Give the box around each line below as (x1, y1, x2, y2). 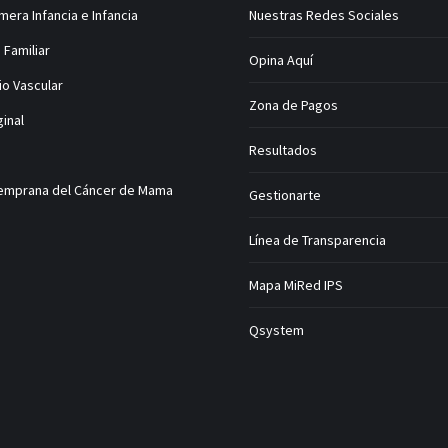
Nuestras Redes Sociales (249, 6, 399, 24)
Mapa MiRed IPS (249, 276, 343, 294)
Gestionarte (249, 186, 321, 204)
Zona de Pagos (249, 96, 338, 114)
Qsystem (249, 321, 304, 339)
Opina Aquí (249, 51, 313, 69)
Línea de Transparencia (249, 231, 386, 249)
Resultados (249, 141, 317, 159)
